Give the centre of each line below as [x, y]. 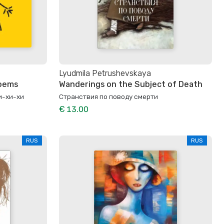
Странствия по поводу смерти [108, 97]
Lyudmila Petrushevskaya [105, 73]
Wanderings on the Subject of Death [131, 84]
